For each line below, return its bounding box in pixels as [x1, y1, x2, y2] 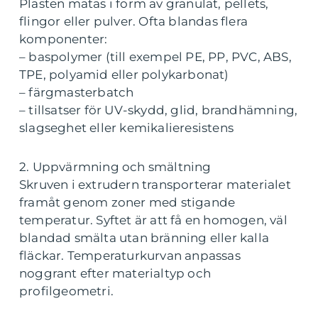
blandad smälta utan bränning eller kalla [19, 231, 270, 246]
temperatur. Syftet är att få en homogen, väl [19, 213, 287, 228]
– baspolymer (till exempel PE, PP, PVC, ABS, [19, 50, 292, 65]
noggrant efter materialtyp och [19, 266, 211, 281]
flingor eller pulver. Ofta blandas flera [19, 14, 248, 29]
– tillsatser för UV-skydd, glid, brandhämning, [19, 103, 298, 118]
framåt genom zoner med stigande [19, 195, 236, 210]
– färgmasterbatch [19, 85, 134, 100]
